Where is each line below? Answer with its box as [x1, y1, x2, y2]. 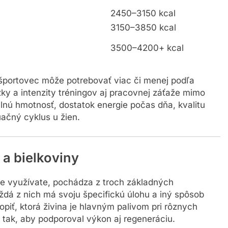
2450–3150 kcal [110, 10, 176, 20]
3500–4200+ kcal [110, 44, 184, 55]
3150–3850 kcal [110, 24, 176, 35]
